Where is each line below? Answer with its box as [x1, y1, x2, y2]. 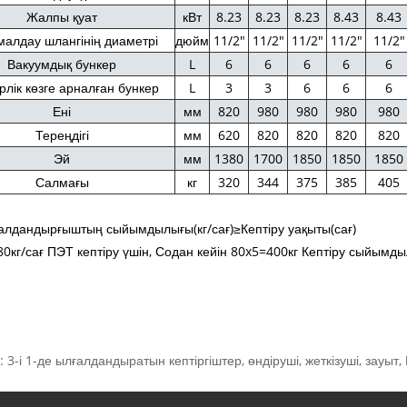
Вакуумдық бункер [7, 55, 117, 73]
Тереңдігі [35, 125, 89, 144]
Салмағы [35, 173, 89, 191]
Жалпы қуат [26, 7, 98, 25]
